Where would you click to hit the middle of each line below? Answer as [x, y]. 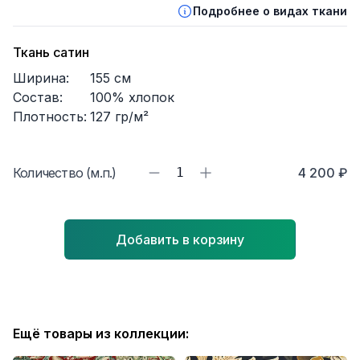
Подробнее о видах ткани [270, 11]
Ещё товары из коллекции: [101, 333]
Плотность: [50, 117]
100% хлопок [132, 97]
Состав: [38, 97]
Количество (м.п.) [65, 173]
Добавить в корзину [180, 239]
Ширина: [41, 78]
